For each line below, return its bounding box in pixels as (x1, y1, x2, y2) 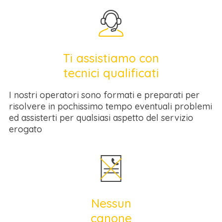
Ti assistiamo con (63, 51, 159, 65)
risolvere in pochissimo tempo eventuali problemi (9, 101, 212, 112)
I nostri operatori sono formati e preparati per (9, 89, 200, 101)
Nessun (91, 196, 131, 211)
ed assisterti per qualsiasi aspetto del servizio (9, 112, 193, 123)
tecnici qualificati (63, 65, 159, 80)
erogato (9, 123, 42, 135)
